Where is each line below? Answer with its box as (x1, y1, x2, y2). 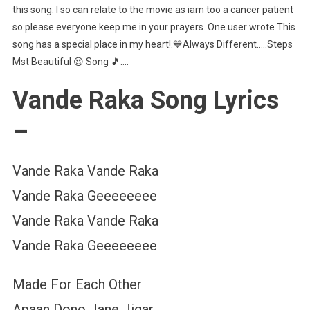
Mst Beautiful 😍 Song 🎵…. (12, 56, 129, 68)
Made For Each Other (12, 276, 142, 293)
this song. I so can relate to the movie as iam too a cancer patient (12, 4, 293, 16)
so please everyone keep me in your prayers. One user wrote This (12, 21, 295, 33)
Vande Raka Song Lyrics (12, 86, 279, 116)
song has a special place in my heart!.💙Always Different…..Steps (12, 39, 293, 51)
